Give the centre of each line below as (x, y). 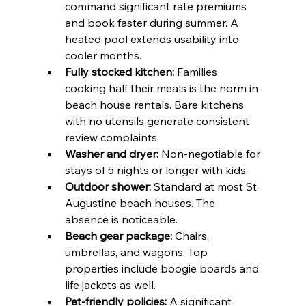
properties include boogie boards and (163, 269)
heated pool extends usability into (153, 39)
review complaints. (112, 138)
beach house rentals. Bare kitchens (155, 105)
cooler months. (103, 56)
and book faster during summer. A (153, 23)
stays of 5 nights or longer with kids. (156, 170)
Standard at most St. (206, 187)
